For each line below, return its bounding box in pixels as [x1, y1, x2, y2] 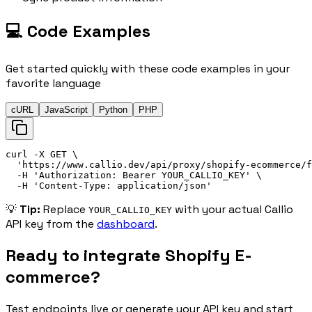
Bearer [123, 169, 156, 180]
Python [99, 104, 127, 115]
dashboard [97, 216, 155, 231]
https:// [22, 159, 67, 170]
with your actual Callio [172, 201, 293, 217]
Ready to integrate [6, 244, 165, 267]
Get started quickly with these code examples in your [6, 61, 290, 76]
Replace [40, 201, 88, 217]
